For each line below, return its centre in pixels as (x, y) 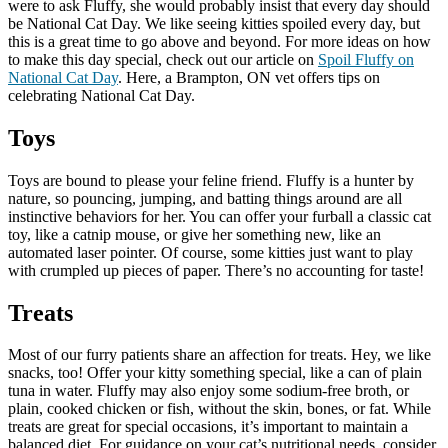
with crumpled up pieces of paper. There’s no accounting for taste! (216, 270)
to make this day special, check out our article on (163, 59)
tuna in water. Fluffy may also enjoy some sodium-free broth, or (208, 391)
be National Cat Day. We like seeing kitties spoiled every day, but (214, 23)
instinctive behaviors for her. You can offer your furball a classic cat (219, 216)
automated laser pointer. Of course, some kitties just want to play (210, 252)
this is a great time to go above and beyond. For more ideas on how (219, 41)
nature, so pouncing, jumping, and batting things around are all (205, 198)
